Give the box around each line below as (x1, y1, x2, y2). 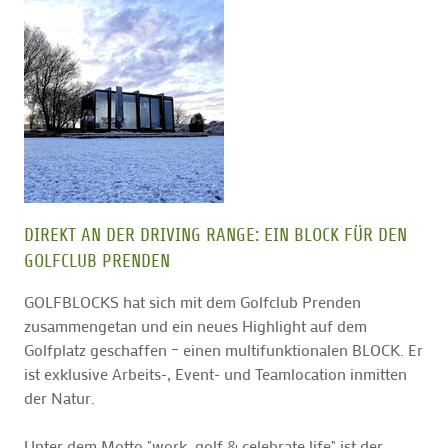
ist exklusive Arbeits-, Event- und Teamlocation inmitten (24, 363, 407, 385)
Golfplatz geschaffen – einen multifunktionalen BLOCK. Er (24, 339, 423, 361)
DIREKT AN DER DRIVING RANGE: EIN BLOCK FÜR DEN (24, 224, 407, 246)
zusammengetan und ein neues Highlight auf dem (24, 315, 367, 337)
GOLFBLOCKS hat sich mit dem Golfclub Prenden (24, 291, 361, 313)
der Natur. (24, 387, 95, 409)
